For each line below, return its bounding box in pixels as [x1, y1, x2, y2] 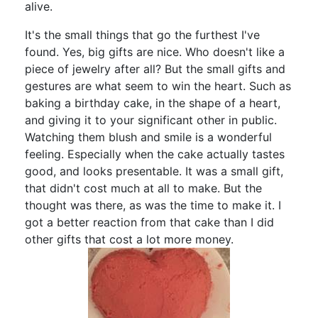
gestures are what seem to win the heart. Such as [25, 78, 291, 93]
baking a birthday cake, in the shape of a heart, [25, 95, 280, 110]
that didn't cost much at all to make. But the [25, 180, 262, 195]
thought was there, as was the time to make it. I [25, 197, 281, 212]
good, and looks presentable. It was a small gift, [25, 163, 283, 178]
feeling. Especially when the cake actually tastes [25, 146, 285, 161]
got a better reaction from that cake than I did [25, 214, 274, 229]
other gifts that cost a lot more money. [25, 231, 234, 246]
